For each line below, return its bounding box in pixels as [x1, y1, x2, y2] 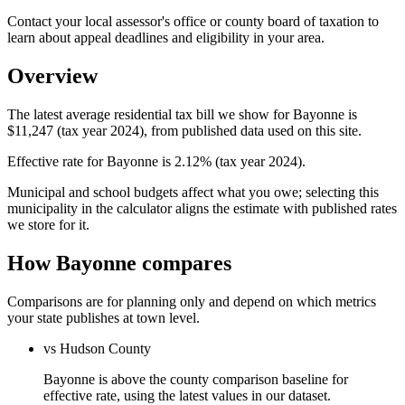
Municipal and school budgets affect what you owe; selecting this [7, 184, 379, 200]
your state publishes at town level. [7, 309, 200, 325]
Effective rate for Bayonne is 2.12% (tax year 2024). [7, 153, 306, 169]
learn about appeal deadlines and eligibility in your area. [7, 30, 325, 46]
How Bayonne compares [7, 250, 231, 275]
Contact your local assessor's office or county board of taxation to [7, 14, 379, 30]
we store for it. [7, 216, 89, 232]
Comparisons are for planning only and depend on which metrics [7, 293, 376, 309]
